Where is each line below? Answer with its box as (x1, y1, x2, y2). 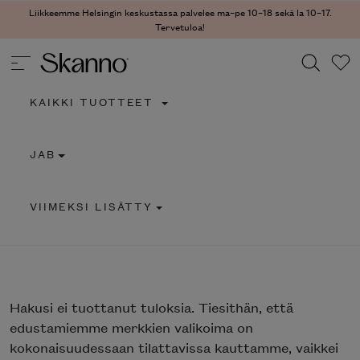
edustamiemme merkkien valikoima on (10, 318, 253, 336)
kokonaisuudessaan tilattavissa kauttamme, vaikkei (10, 338, 338, 356)
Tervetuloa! (155, 18, 205, 34)
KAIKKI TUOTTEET (30, 93, 159, 109)
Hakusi (10, 298, 57, 316)
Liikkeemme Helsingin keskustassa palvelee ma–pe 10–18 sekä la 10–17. (28, 4, 332, 19)
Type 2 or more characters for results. (39, 145, 220, 161)
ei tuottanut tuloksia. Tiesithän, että (57, 298, 293, 316)
